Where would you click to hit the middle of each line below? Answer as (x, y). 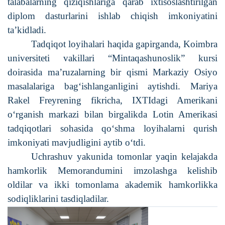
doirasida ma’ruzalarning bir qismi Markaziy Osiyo (113, 72)
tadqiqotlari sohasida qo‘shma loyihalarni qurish (113, 128)
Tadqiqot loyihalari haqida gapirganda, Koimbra (124, 44)
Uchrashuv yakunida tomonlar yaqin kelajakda (124, 156)
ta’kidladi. (27, 30)
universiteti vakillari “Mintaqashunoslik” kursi (113, 58)
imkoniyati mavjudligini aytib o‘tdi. (77, 142)
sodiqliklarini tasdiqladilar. (58, 198)
